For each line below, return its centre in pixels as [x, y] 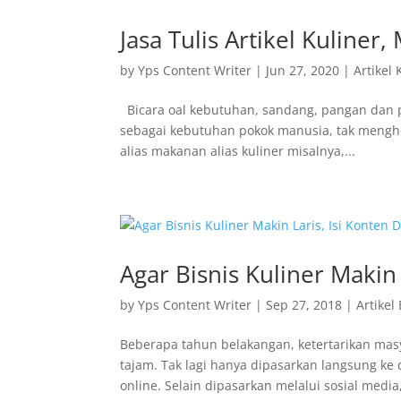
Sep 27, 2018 [304, 305]
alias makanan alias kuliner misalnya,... [238, 151]
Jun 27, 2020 [303, 70]
